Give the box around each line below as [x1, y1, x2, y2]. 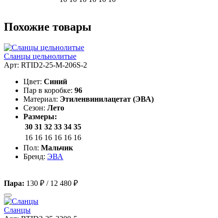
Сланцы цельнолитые [4, 52, 76, 60]
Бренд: [23, 152, 47, 161]
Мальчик [41, 143, 73, 152]
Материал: [23, 94, 58, 103]
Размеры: [23, 112, 57, 121]
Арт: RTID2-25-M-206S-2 [4, 60, 87, 69]
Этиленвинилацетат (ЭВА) [60, 94, 154, 103]
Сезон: [23, 103, 45, 112]
